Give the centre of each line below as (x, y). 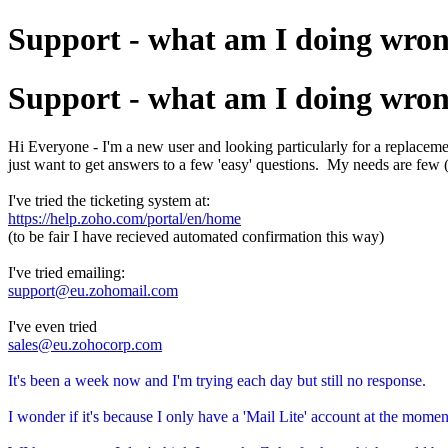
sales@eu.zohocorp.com (85, 345)
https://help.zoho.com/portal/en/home (124, 219)
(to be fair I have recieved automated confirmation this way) (198, 237)
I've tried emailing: (66, 273)
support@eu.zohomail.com (93, 291)
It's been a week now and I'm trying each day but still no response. (217, 381)
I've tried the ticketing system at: (109, 201)
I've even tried (52, 327)
